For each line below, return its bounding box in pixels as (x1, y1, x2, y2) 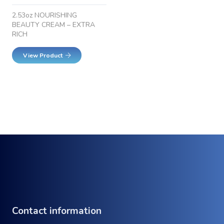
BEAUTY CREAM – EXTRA (12, 20, 95, 30)
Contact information (12, 204, 101, 218)
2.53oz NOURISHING (12, 10, 77, 20)
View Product (22, 51, 62, 59)
